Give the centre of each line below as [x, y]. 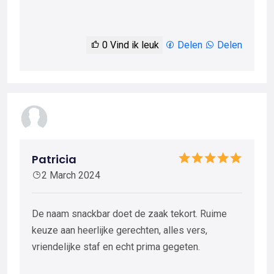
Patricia [54, 160]
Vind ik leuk [133, 45]
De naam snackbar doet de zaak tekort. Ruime [129, 214]
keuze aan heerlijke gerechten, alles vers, [120, 231]
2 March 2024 [71, 176]
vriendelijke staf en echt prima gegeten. [116, 247]
